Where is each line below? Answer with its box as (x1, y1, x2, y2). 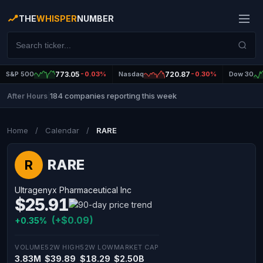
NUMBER (77, 14, 114, 23)
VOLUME (15, 243, 45, 251)
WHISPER (36, 14, 77, 23)
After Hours (7, 91, 48, 100)
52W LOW (80, 243, 114, 251)
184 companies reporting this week (50, 91, 177, 100)
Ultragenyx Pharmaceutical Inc (15, 185, 131, 195)
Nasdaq (119, 70, 144, 78)
